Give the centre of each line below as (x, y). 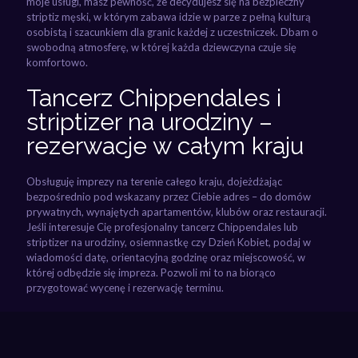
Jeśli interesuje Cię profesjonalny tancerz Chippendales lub (162, 227)
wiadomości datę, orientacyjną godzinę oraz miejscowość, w (166, 257)
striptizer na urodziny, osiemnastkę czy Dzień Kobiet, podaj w (169, 242)
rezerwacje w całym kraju (165, 145)
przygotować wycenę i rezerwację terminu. (125, 287)
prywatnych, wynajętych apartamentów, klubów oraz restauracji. (177, 211)
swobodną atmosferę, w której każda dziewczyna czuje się (161, 47)
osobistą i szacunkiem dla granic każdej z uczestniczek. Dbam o (172, 32)
